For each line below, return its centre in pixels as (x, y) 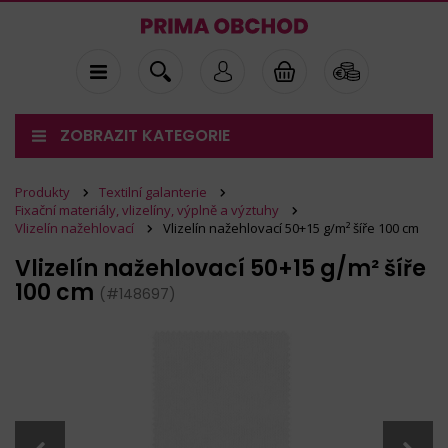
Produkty (42, 192)
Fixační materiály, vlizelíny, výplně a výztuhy (147, 210)
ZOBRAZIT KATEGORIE (145, 135)
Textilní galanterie (153, 192)
